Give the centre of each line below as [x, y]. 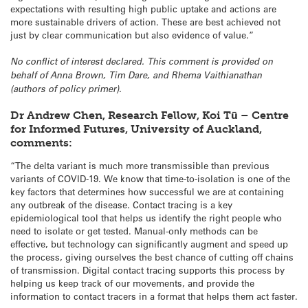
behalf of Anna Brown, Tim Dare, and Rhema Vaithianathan [136, 75]
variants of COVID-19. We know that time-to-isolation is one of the [150, 178]
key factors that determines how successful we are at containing [147, 191]
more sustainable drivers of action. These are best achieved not [145, 21]
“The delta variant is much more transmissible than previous [140, 165]
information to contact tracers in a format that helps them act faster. [154, 296]
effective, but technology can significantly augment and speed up [149, 243]
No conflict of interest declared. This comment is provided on [142, 61]
